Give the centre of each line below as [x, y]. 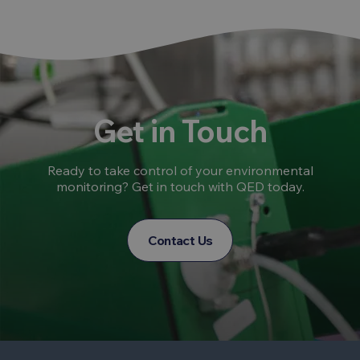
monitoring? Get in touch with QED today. [180, 187]
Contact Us [180, 241]
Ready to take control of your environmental [180, 171]
